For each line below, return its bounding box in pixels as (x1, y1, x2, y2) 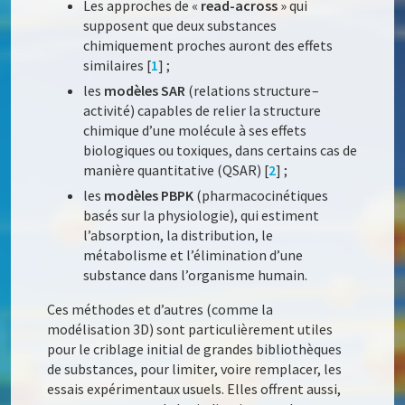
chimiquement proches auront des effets (83, 36, 334, 55)
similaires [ (83, 56, 152, 75)
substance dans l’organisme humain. (83, 266, 308, 285)
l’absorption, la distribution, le (83, 226, 274, 245)
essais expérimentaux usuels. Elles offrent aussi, (47, 380, 342, 399)
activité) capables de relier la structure (83, 101, 322, 120)
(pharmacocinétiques (193, 186, 329, 205)
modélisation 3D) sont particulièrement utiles (47, 320, 334, 339)
